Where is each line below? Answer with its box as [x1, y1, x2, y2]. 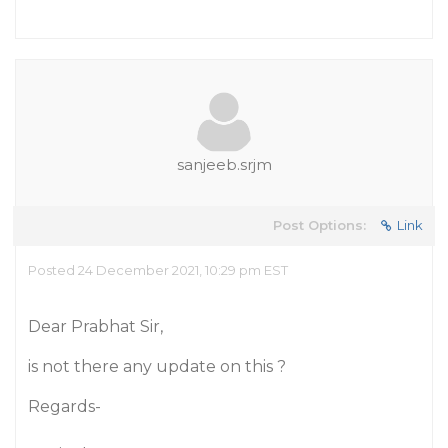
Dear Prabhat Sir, [28, 317, 163, 336]
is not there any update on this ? [28, 357, 286, 376]
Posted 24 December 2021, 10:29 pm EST [28, 262, 288, 278]
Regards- [28, 397, 101, 416]
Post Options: [273, 217, 366, 233]
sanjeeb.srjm [176, 155, 272, 174]
